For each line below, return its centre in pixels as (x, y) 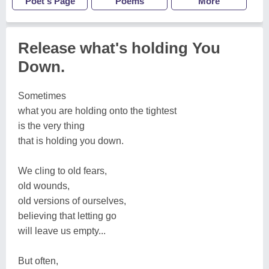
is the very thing (51, 126)
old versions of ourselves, (72, 201)
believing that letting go (67, 216)
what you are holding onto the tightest (97, 111)
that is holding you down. (71, 141)
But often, (38, 261)
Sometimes (42, 96)
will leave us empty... (62, 231)
